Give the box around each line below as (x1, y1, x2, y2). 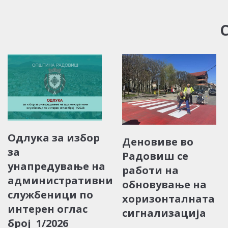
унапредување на (8, 159, 105, 173)
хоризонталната (122, 192, 215, 206)
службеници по (8, 187, 93, 202)
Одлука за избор (8, 130, 100, 145)
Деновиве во (122, 135, 193, 149)
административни (8, 173, 113, 187)
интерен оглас (8, 202, 88, 216)
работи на (122, 163, 179, 178)
